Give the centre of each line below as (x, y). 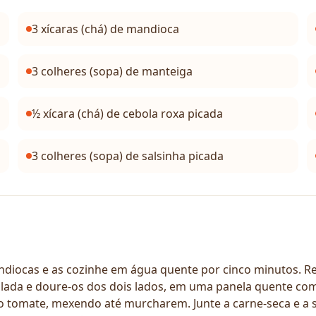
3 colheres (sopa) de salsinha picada (128, 156)
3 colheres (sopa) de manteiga (113, 71)
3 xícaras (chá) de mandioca (106, 29)
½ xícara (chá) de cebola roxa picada (128, 114)
